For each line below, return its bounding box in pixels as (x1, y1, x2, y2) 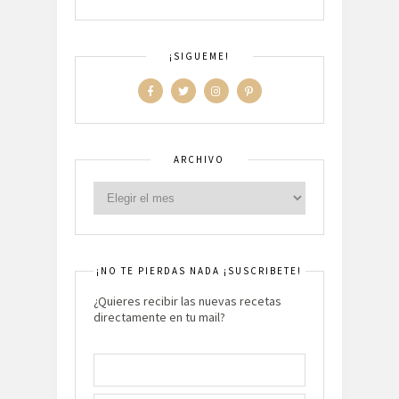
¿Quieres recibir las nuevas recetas (94, 292, 281, 309)
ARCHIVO (174, 152, 224, 166)
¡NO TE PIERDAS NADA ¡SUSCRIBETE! (96, 264, 302, 277)
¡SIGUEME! (169, 49, 230, 62)
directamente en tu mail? (94, 308, 225, 325)
